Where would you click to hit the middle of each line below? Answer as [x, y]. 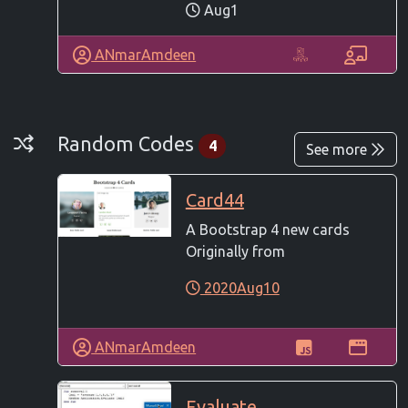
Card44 [214, 200]
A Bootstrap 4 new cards [267, 230]
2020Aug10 [240, 288]
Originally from [235, 252]
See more [338, 150]
